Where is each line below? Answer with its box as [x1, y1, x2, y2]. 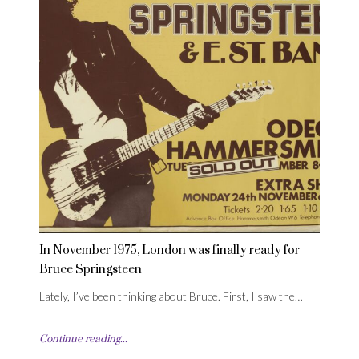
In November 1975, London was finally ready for [39, 243, 300, 259]
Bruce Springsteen [39, 262, 142, 278]
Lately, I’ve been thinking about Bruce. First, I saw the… [39, 289, 303, 304]
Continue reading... [39, 333, 127, 346]
